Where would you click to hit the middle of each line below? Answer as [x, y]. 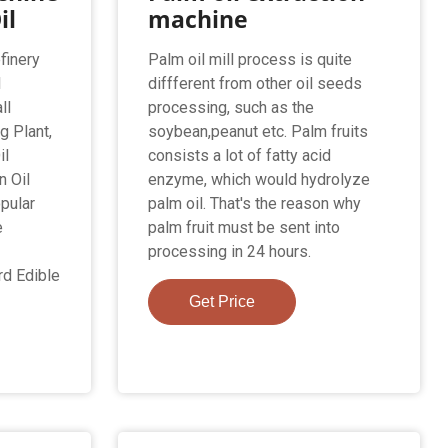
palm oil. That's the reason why [254, 203]
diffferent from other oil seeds [254, 83]
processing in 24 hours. [229, 251]
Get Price [221, 301]
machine [197, 18]
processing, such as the [230, 107]
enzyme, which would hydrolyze [258, 179]
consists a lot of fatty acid [239, 155]
